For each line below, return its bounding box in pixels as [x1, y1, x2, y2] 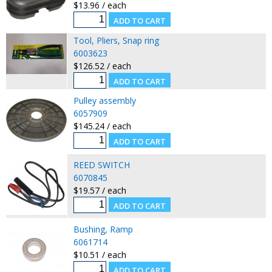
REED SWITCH [73, 158, 130, 171]
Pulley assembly [73, 94, 136, 106]
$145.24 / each [73, 120, 131, 132]
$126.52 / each [73, 59, 131, 72]
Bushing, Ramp [73, 223, 133, 235]
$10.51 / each [73, 248, 126, 260]
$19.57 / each [73, 184, 126, 196]
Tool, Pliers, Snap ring [73, 34, 159, 46]
